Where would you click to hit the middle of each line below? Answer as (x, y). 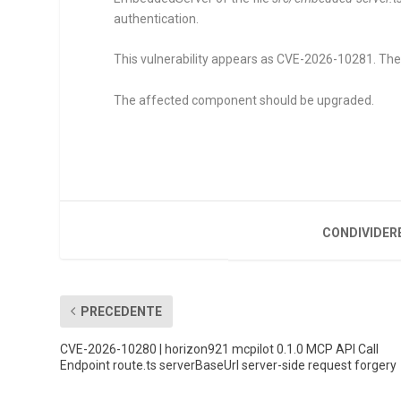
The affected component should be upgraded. (244, 100)
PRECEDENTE (122, 311)
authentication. (157, 18)
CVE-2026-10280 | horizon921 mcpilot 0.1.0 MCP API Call (220, 349)
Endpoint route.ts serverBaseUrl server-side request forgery (229, 365)
